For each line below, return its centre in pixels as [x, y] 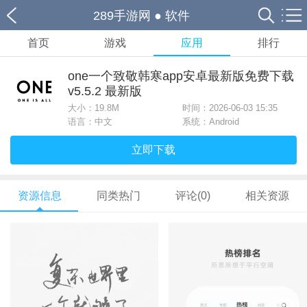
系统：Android [211, 122]
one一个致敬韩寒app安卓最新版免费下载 [181, 76]
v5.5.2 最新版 [105, 91]
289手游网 [122, 16]
